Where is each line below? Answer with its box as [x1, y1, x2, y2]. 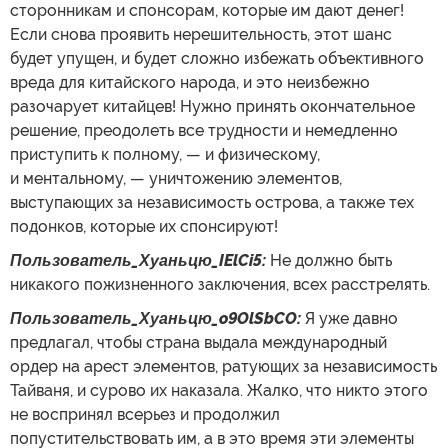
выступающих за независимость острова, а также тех [10, 192, 414, 212]
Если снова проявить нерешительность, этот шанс [10, 24, 392, 44]
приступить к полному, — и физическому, [10, 144, 320, 164]
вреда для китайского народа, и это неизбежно [10, 72, 370, 92]
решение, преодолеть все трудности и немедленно [10, 120, 398, 140]
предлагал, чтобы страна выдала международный [10, 332, 387, 352]
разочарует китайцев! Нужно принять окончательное [10, 96, 415, 116]
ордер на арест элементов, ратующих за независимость [10, 356, 437, 376]
